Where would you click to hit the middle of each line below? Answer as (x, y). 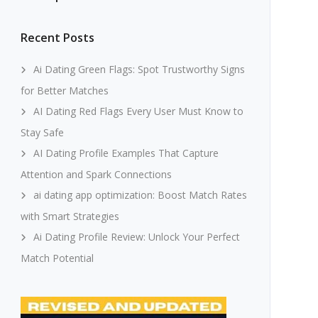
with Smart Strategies (70, 216)
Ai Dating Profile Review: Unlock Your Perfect (136, 237)
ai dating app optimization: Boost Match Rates (140, 195)
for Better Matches (64, 91)
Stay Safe (42, 132)
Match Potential (57, 258)
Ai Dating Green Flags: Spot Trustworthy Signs (139, 69)
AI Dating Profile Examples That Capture (126, 153)
